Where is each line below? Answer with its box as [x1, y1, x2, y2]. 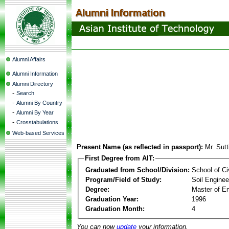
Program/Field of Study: [85, 175, 162, 184]
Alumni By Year [16, 109, 54, 116]
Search [16, 90, 34, 96]
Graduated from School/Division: [85, 166, 190, 174]
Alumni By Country [16, 100, 62, 106]
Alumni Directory [12, 81, 53, 87]
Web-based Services [12, 130, 64, 136]
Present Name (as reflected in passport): [77, 143, 203, 151]
